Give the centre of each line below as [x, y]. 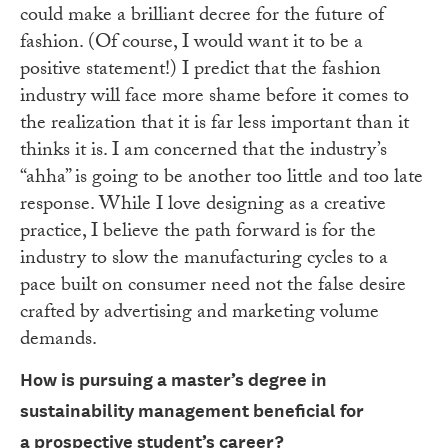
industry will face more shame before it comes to [214, 98]
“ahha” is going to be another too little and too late [221, 179]
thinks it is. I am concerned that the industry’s [203, 152]
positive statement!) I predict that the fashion [200, 71]
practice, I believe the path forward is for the [198, 233]
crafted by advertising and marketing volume [199, 314]
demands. [58, 341]
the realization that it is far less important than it [214, 125]
